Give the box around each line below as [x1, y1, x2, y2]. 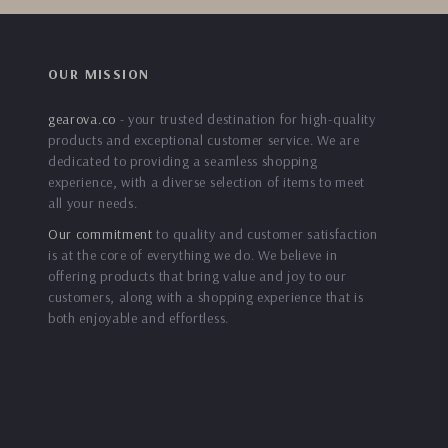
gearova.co [47, 110, 116, 128]
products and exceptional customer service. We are [47, 131, 360, 149]
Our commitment [47, 225, 153, 243]
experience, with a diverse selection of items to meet [47, 173, 366, 191]
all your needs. [47, 194, 138, 212]
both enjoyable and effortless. [47, 309, 229, 327]
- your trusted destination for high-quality [115, 110, 376, 128]
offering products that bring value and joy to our [47, 267, 347, 285]
